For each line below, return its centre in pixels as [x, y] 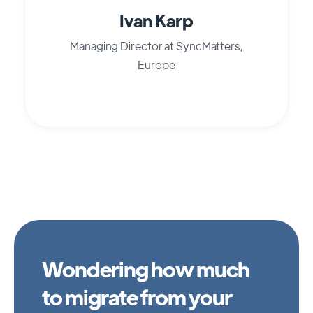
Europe [156, 64]
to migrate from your [137, 297]
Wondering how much [146, 269]
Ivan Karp [156, 20]
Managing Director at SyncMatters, [156, 45]
